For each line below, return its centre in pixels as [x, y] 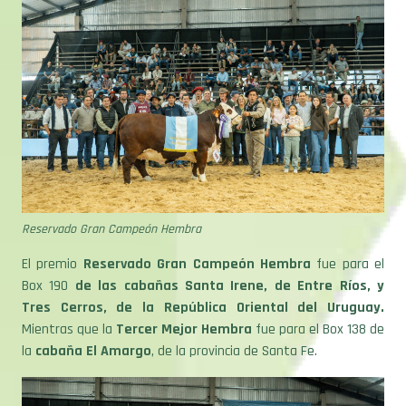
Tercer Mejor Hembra [186, 300]
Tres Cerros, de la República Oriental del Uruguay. [203, 278]
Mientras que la [69, 300]
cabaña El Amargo [93, 322]
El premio [53, 235]
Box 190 [48, 256]
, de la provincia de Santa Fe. [234, 322]
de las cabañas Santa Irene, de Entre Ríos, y [230, 256]
